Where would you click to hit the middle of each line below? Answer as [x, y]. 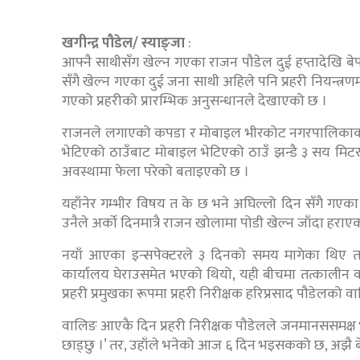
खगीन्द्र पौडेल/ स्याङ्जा [123, 44]
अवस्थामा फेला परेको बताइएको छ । [155, 172]
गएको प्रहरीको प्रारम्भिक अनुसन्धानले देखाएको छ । [194, 102]
